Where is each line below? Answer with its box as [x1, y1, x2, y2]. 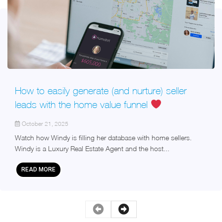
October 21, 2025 [20, 119, 68, 127]
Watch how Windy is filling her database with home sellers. [15, 133, 192, 142]
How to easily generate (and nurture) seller [15, 85, 187, 96]
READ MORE [21, 166, 55, 173]
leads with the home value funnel [15, 99, 151, 110]
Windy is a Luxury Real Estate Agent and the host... [15, 144, 169, 153]
